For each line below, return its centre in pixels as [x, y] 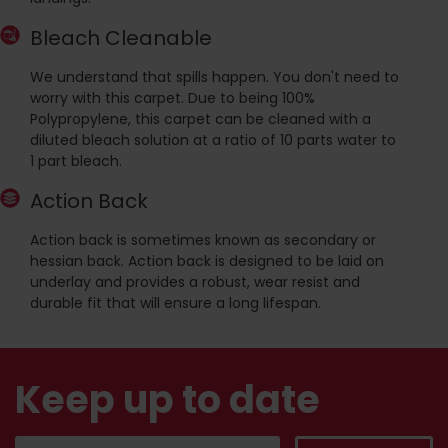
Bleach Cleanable [121, 38]
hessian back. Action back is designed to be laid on [207, 261]
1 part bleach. [76, 161]
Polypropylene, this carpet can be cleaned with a [200, 119]
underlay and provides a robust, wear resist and [195, 282]
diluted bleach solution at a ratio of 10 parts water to [213, 140]
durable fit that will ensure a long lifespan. [175, 303]
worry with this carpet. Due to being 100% [172, 98]
